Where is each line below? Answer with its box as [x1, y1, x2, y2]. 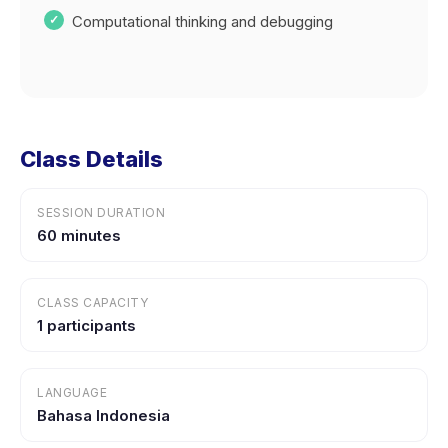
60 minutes [37, 226, 121, 245]
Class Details [20, 146, 163, 172]
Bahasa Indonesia [37, 406, 170, 425]
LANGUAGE [37, 385, 107, 400]
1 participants [37, 316, 136, 335]
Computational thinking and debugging [72, 12, 333, 31]
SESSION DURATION [37, 205, 165, 220]
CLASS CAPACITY [37, 295, 148, 310]
